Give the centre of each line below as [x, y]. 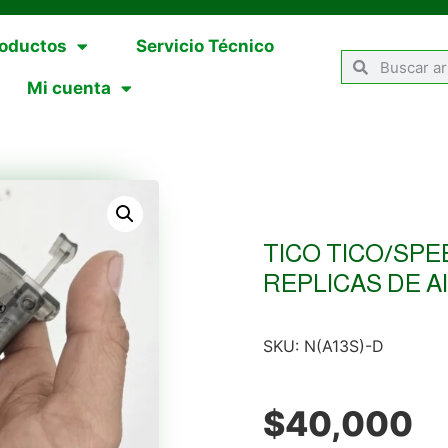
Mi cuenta [69, 88]
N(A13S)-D [343, 346]
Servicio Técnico [204, 46]
